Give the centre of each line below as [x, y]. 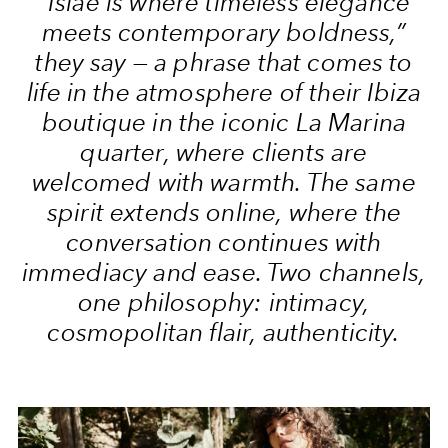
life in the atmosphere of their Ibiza [224, 91]
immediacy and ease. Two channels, [224, 271]
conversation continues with [224, 241]
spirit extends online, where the [224, 211]
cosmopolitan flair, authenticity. [224, 331]
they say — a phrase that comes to [224, 61]
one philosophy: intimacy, [223, 301]
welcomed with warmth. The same [224, 181]
